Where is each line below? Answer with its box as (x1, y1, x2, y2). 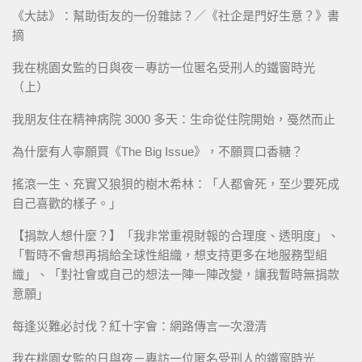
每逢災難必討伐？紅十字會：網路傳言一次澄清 (12, 318, 267, 333)
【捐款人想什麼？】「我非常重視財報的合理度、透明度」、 (12, 228, 339, 242)
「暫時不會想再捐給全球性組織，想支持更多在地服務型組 (12, 247, 327, 262)
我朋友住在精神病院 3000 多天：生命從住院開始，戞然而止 (12, 112, 335, 126)
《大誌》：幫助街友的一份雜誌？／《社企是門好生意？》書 (12, 8, 339, 23)
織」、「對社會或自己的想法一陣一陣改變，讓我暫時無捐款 (12, 267, 339, 281)
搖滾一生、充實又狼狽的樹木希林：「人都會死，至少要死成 (12, 176, 339, 191)
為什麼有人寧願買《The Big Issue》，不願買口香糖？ (12, 144, 303, 158)
